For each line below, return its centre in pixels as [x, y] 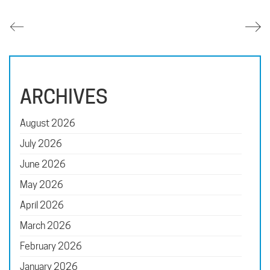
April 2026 [42, 205]
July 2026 [41, 143]
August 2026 [48, 123]
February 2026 [51, 246]
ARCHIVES [64, 97]
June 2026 [43, 164]
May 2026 [42, 184]
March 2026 [46, 225]
